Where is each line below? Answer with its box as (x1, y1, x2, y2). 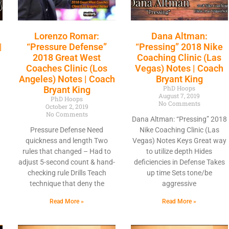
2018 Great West (33, 52, 101, 63)
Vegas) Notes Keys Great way (132, 136, 226, 145)
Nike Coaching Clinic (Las (139, 125, 219, 134)
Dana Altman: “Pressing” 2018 (131, 114, 227, 123)
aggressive (162, 179, 197, 188)
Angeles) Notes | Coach (18, 73, 115, 84)
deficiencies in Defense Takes (133, 157, 225, 166)
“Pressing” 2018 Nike (135, 41, 223, 52)
